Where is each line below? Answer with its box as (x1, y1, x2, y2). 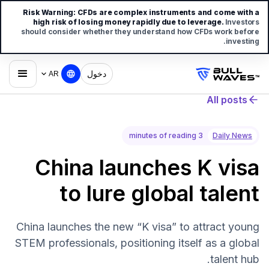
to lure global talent (59, 180, 259, 207)
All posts (207, 94, 247, 106)
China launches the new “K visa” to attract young (16, 220, 259, 233)
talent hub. (210, 253, 259, 265)
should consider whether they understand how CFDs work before (20, 27, 259, 36)
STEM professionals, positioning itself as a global (15, 237, 259, 249)
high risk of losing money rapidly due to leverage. (32, 17, 225, 26)
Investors (225, 17, 259, 26)
